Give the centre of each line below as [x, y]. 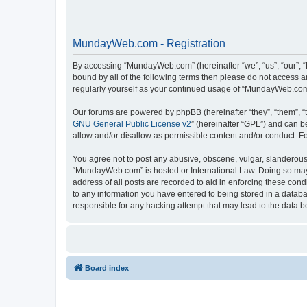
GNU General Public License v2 [132, 124]
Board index [107, 268]
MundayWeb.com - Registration [149, 43]
